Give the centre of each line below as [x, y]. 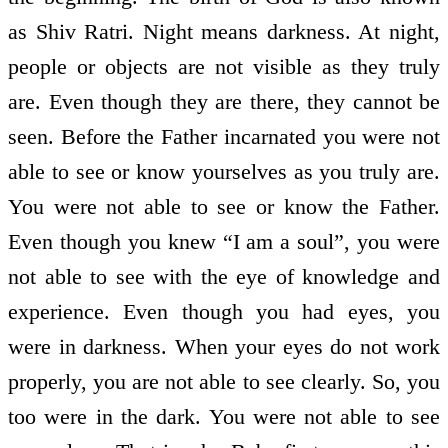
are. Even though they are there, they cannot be [224, 102]
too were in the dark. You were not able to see [224, 417]
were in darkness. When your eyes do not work [224, 347]
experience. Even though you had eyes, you [224, 312]
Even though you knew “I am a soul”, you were [224, 242]
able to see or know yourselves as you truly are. [224, 172]
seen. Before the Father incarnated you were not [224, 137]
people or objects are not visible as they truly [224, 67]
